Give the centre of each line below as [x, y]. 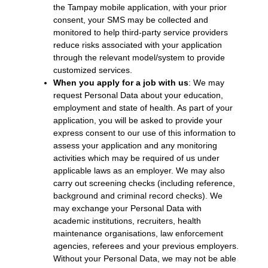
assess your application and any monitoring [135, 146]
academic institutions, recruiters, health [127, 221]
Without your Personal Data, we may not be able [144, 259]
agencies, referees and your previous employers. [146, 246]
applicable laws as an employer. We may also [139, 171]
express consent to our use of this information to [144, 133]
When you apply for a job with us [121, 83]
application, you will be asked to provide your [138, 121]
